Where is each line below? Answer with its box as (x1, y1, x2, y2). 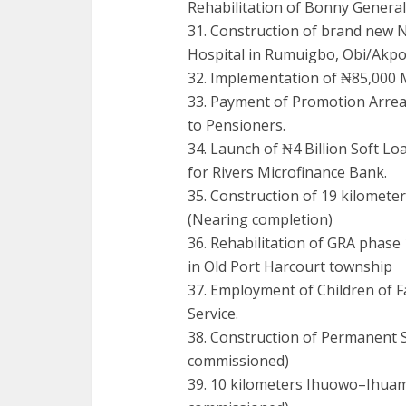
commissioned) (188, 351, 289, 371)
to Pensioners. (188, 115, 285, 135)
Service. (188, 304, 238, 324)
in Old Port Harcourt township (188, 256, 392, 276)
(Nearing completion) (188, 209, 333, 229)
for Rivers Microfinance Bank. (188, 162, 387, 182)
